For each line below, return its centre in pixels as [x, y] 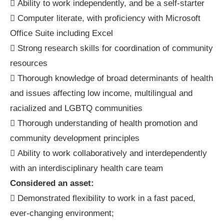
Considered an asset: [52, 183]
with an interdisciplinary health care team [86, 168]
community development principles [75, 138]
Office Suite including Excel [61, 33]
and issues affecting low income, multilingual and [101, 93]
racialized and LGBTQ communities [76, 108]
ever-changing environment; [62, 213]
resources [29, 63]
